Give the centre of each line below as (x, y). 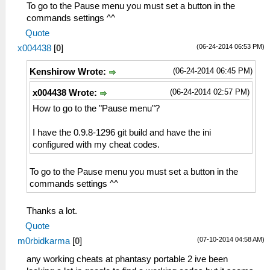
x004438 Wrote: (66, 93)
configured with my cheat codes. (96, 144)
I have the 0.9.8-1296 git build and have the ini (122, 132)
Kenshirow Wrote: (69, 71)
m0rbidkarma (44, 241)
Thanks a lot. (52, 211)
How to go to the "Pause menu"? (96, 108)
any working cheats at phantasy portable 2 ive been (127, 259)
